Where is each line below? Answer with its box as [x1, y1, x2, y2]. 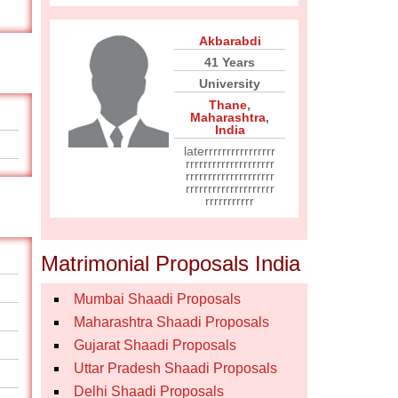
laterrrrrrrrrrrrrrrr [184, 144, 275, 158]
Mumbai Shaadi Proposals [74, 291, 241, 306]
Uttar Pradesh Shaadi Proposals [74, 361, 277, 376]
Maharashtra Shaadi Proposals [74, 314, 269, 330]
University [199, 76, 260, 91]
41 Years [204, 55, 255, 69]
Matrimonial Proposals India [41, 251, 300, 275]
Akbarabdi [198, 34, 261, 48]
